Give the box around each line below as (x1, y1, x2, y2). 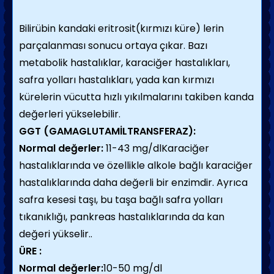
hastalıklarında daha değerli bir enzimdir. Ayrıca (19, 176, 248, 190)
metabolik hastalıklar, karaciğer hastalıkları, (19, 56, 230, 70)
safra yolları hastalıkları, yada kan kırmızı (19, 73, 214, 87)
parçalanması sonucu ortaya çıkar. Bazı (19, 39, 207, 53)
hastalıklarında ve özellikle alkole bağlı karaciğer (19, 158, 253, 172)
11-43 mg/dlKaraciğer (103, 141, 209, 155)
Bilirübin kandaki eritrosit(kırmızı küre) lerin (19, 21, 224, 35)
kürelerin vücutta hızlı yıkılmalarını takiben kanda (19, 90, 254, 104)
